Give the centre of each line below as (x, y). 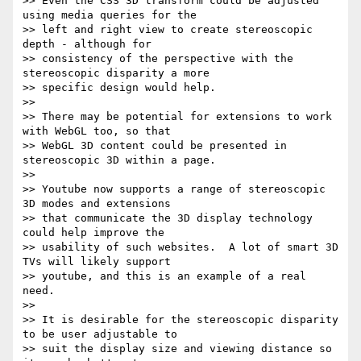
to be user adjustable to (100, 334)
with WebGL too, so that (97, 131)
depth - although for (87, 44)
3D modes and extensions (97, 204)
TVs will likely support (97, 262)
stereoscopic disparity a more (116, 73)
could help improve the (93, 233)
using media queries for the (110, 15)
